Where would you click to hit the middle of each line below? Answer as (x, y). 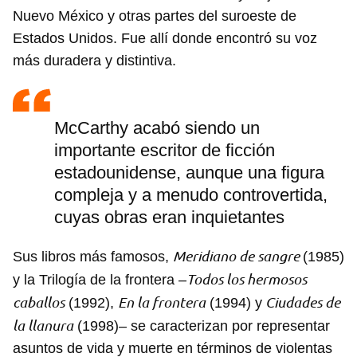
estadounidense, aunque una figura (189, 173)
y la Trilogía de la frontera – (100, 280)
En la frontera (162, 302)
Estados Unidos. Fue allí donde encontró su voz (165, 39)
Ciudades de (301, 302)
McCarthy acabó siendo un (157, 128)
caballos (39, 302)
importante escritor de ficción (165, 151)
